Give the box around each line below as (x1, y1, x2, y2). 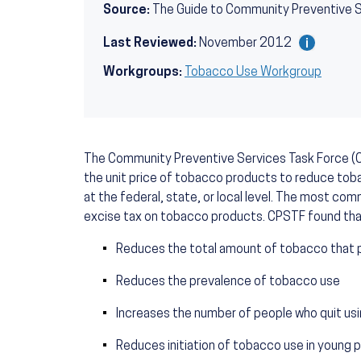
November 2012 (199, 37, 294, 51)
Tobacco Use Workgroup (185, 66, 322, 80)
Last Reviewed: (103, 37, 197, 51)
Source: (103, 4, 150, 17)
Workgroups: (103, 66, 182, 80)
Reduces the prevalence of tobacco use (116, 276, 340, 289)
